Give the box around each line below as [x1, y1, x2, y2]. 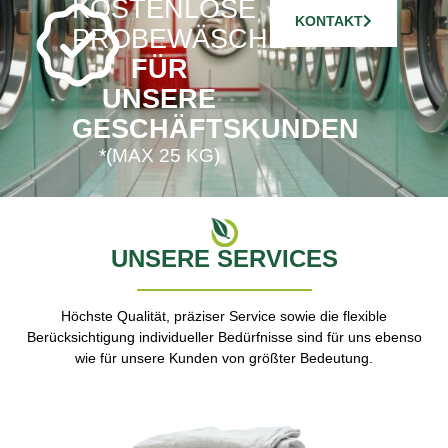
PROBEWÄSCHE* [72, 23, 298, 55]
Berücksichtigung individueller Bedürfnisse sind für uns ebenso [26, 328, 422, 345]
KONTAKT [294, 13, 363, 30]
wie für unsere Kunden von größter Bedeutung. [75, 349, 373, 366]
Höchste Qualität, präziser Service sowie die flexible [61, 307, 387, 324]
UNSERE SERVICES [110, 244, 338, 272]
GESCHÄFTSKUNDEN [72, 113, 360, 145]
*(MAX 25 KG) [98, 145, 220, 167]
